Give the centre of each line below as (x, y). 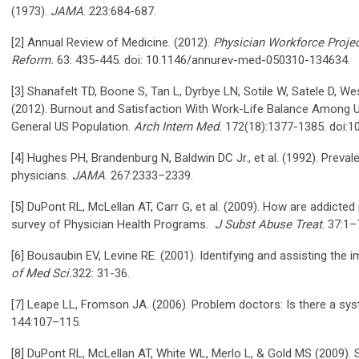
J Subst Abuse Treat (268, 224)
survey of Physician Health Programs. (113, 224)
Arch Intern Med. (178, 126)
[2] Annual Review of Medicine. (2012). (112, 42)
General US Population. (71, 126)
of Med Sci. (42, 273)
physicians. (42, 175)
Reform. (34, 60)
